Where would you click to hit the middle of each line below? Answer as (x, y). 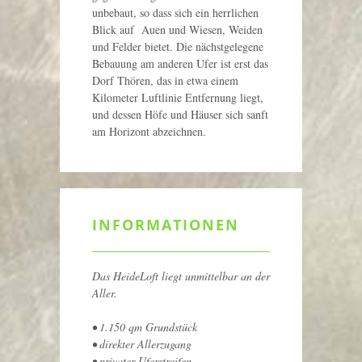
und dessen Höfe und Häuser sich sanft (180, 114)
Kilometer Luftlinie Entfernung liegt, (178, 97)
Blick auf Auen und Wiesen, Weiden (177, 29)
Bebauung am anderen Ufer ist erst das (180, 63)
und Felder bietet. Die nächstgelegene (178, 46)
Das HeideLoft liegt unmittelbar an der (181, 276)
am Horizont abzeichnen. (149, 131)
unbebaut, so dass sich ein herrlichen (175, 13)
